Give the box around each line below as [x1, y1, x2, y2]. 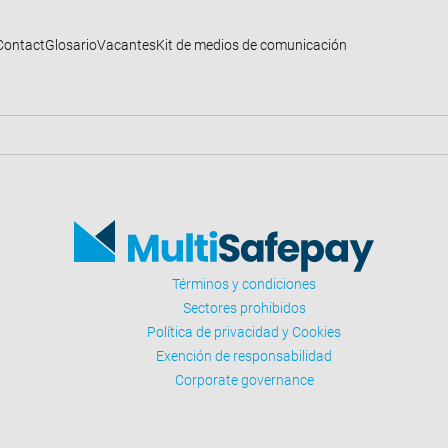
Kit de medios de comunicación [156, 36, 347, 53]
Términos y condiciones [172, 276, 316, 293]
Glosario [45, 36, 97, 53]
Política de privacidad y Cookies [147, 324, 341, 341]
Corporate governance [174, 372, 314, 389]
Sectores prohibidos [182, 300, 306, 317]
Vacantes [97, 36, 156, 53]
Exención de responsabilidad [156, 348, 332, 365]
